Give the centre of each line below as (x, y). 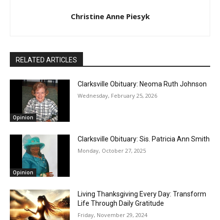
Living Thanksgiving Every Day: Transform (142, 194)
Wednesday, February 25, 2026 (118, 96)
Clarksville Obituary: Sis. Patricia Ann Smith (144, 139)
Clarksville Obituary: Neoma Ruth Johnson (142, 84)
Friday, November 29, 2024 (113, 215)
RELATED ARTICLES (46, 60)
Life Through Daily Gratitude (121, 203)
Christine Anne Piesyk (110, 16)
